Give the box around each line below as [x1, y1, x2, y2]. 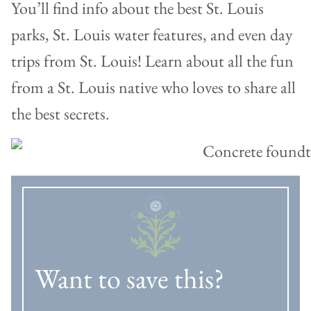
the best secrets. [11, 103, 110, 125]
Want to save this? [35, 260, 224, 297]
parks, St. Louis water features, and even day [11, 24, 293, 46]
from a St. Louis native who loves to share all [11, 76, 296, 99]
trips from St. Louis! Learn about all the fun [11, 50, 294, 72]
